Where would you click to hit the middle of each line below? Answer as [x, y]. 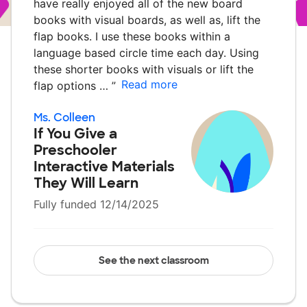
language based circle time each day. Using [146, 53]
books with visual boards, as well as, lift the [147, 20]
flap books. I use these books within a [132, 36]
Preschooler [75, 150]
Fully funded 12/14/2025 [96, 204]
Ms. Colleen [64, 118]
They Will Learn [86, 183]
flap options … [73, 86]
